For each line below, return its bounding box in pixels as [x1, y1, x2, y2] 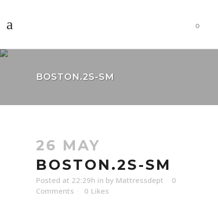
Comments [36, 186, 74, 196]
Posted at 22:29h [36, 175, 95, 185]
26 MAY [36, 137, 101, 154]
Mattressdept [116, 175, 163, 185]
